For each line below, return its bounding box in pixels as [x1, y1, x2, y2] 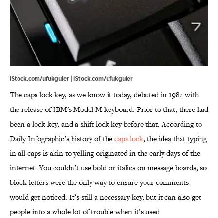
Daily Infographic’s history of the [10, 133, 114, 144]
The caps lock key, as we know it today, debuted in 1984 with [10, 90, 199, 100]
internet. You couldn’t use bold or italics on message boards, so [10, 163, 207, 173]
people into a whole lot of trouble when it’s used [10, 206, 160, 217]
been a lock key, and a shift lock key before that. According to [10, 119, 202, 129]
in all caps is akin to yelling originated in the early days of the [10, 148, 200, 159]
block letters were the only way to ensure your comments [10, 177, 189, 188]
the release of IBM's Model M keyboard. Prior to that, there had [10, 104, 208, 115]
